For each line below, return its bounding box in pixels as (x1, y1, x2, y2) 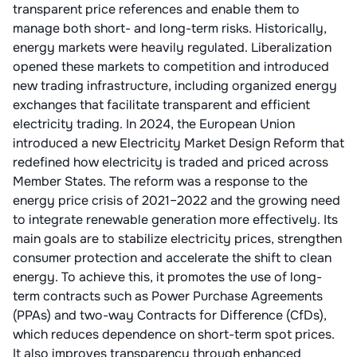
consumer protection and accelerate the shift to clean (13, 249, 331, 266)
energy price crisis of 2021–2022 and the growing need (13, 192, 340, 209)
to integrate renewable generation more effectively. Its (13, 211, 338, 228)
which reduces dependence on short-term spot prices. (13, 326, 335, 343)
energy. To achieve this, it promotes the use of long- (13, 269, 322, 285)
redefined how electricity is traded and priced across (13, 154, 328, 171)
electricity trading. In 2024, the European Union (13, 116, 295, 132)
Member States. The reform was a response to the (13, 173, 308, 190)
